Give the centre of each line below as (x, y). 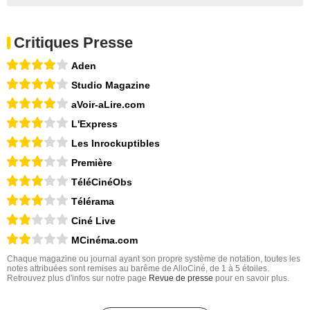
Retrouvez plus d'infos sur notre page (78, 279)
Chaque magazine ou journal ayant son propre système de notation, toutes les (154, 259)
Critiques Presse (73, 43)
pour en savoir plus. (251, 279)
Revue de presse (181, 279)
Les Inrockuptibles (116, 144)
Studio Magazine (111, 85)
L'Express (94, 124)
